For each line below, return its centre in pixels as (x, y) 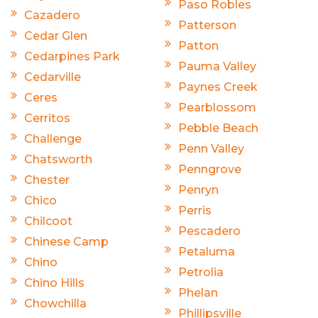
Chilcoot (48, 221)
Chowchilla (55, 304)
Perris (195, 211)
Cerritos (47, 119)
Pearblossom (217, 108)
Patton (198, 46)
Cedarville (53, 77)
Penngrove (210, 170)
